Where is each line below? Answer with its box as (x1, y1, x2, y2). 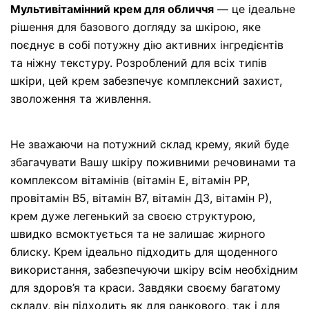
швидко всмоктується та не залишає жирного (10, 226, 266, 241)
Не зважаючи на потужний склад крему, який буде (10, 137, 289, 151)
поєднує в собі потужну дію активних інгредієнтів (10, 37, 283, 52)
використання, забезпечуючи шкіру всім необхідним (10, 262, 298, 277)
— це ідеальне (214, 1, 295, 16)
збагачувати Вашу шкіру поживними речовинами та (10, 154, 296, 169)
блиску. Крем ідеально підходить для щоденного (10, 244, 278, 259)
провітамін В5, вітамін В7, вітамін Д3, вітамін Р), (10, 190, 272, 205)
